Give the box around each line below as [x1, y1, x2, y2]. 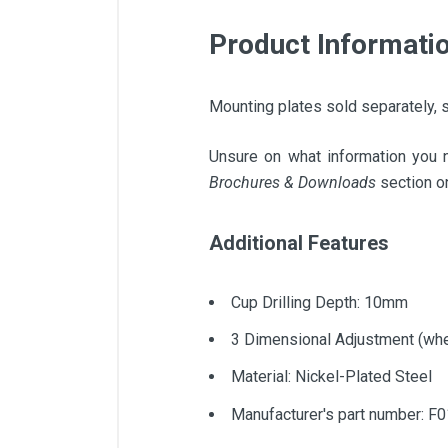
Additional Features [209, 231, 389, 255]
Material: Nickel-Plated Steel [231, 367, 432, 387]
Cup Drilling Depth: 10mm [231, 293, 408, 312]
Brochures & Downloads [209, 173, 376, 192]
